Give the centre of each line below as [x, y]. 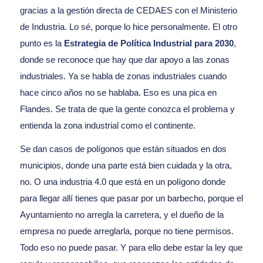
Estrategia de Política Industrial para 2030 [149, 43]
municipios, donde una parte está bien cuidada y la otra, [126, 166]
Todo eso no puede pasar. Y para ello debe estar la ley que [131, 248]
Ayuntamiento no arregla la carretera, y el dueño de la [122, 215]
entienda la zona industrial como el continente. [107, 125]
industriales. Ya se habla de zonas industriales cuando [123, 76]
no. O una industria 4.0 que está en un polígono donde [122, 182]
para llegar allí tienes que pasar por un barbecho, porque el [131, 198]
